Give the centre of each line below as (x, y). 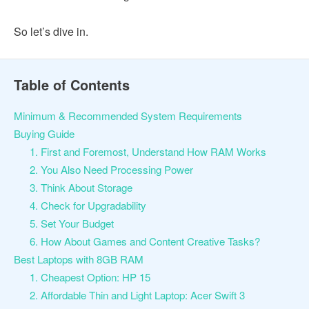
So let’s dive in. (52, 32)
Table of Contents (72, 85)
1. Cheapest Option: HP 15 (90, 277)
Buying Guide (44, 134)
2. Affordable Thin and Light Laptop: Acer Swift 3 (137, 295)
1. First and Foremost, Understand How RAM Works (148, 152)
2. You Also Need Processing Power (112, 170)
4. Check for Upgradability (89, 206)
